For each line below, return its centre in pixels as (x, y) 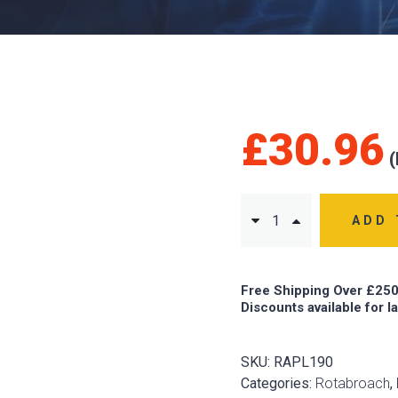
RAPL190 (303, 362)
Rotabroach (352, 383)
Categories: (278, 383)
